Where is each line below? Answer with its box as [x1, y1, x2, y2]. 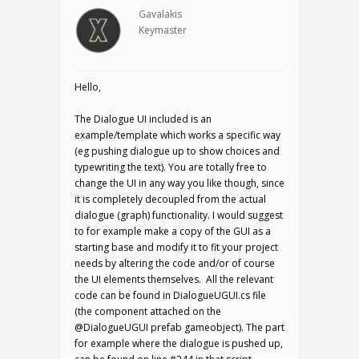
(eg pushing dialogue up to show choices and [75, 144, 280, 158]
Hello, [75, 80, 101, 94]
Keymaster [139, 23, 187, 37]
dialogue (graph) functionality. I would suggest [75, 208, 283, 222]
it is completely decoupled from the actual [75, 192, 266, 206]
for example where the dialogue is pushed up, [75, 337, 283, 350]
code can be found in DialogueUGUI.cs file [75, 288, 266, 302]
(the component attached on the [75, 305, 221, 318]
